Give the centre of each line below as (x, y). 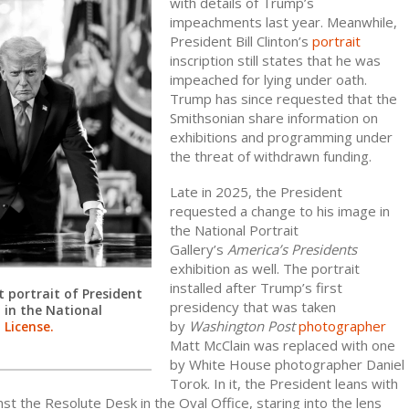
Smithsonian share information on (273, 117)
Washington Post (241, 325)
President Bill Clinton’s (241, 41)
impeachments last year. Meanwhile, (283, 21)
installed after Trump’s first (256, 287)
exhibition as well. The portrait (264, 268)
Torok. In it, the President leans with (283, 383)
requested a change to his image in (279, 210)
